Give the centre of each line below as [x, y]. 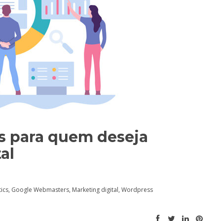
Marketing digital [95, 189]
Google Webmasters [40, 189]
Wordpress [137, 189]
